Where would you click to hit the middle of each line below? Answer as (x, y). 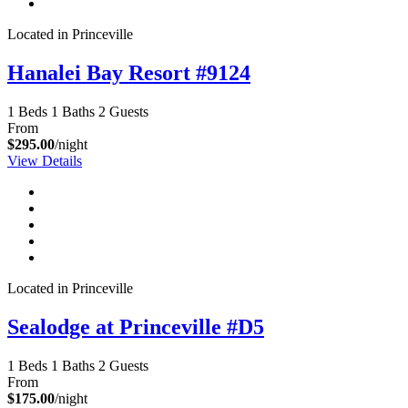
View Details (45, 160)
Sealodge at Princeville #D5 (136, 326)
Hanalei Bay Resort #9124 (129, 72)
